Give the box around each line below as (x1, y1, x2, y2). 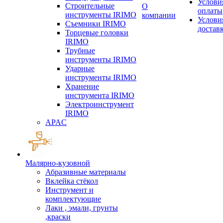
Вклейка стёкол (45, 177, 98, 185)
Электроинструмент (65, 100, 134, 109)
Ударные (65, 64, 95, 73)
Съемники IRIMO (65, 19, 126, 28)
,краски (45, 213, 71, 221)
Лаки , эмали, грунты (45, 204, 118, 212)
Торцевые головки (65, 28, 128, 37)
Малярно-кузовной (25, 159, 90, 167)
